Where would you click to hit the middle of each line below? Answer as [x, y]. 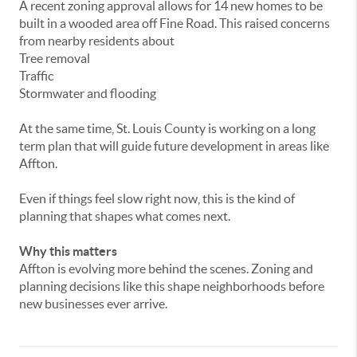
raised [263, 23]
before [306, 286]
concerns [305, 23]
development [228, 145]
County [186, 128]
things [76, 198]
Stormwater [53, 93]
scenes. [230, 268]
